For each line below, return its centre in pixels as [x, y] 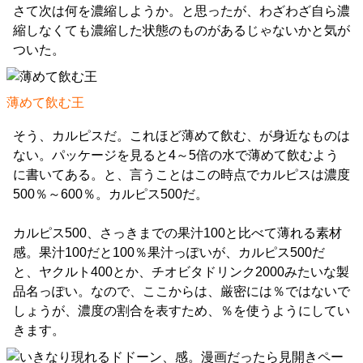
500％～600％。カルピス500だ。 [111, 194]
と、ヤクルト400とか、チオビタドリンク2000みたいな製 [181, 272]
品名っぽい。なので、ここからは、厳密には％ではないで [181, 292]
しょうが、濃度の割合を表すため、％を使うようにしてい [181, 311]
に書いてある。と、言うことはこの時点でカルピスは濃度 [181, 175]
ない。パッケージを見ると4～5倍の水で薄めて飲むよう [176, 156]
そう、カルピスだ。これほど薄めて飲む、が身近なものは [181, 136]
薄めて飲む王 [45, 103]
